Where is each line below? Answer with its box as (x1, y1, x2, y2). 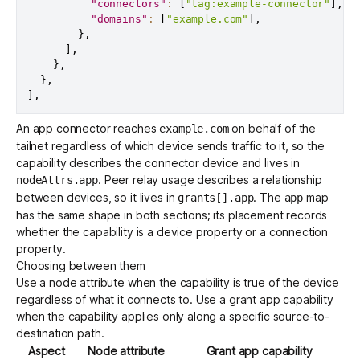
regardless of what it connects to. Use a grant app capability (16, 292, 333, 306)
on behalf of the (228, 121, 317, 135)
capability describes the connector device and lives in (16, 155, 300, 170)
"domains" (90, 12, 148, 25)
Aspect (27, 343, 66, 358)
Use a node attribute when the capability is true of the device (16, 275, 339, 289)
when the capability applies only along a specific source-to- (16, 309, 330, 323)
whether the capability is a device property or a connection (16, 224, 329, 239)
